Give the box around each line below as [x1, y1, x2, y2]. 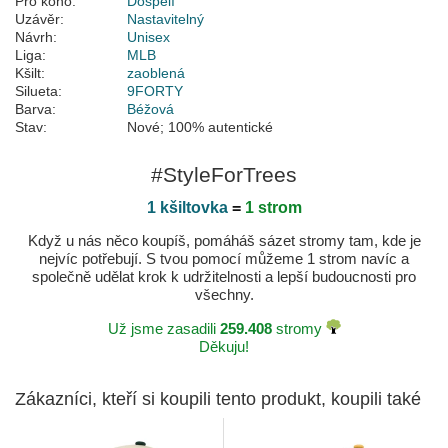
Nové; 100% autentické [127, 119, 273, 136]
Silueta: [15, 83, 62, 100]
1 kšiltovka [146, 199, 228, 217]
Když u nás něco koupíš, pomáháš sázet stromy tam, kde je [27, 232, 421, 250]
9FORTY [127, 83, 183, 100]
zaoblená [127, 65, 185, 82]
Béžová [127, 101, 174, 118]
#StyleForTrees [151, 163, 297, 187]
